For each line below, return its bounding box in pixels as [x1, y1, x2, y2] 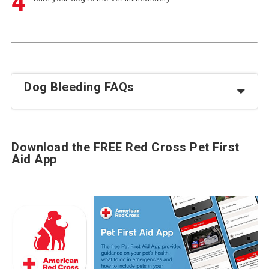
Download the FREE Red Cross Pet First [11, 140, 240, 155]
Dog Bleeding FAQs [24, 80, 134, 95]
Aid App [11, 152, 57, 167]
